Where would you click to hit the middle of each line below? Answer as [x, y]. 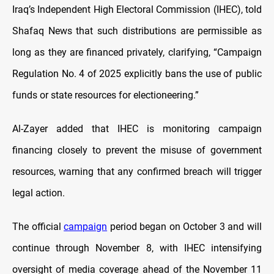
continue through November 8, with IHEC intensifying [137, 248]
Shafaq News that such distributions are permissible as [137, 31]
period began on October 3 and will [185, 227]
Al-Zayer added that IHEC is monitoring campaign [137, 129]
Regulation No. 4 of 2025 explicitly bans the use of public [137, 74]
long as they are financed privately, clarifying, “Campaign [137, 53]
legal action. [39, 193]
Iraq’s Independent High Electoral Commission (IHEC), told [137, 10]
